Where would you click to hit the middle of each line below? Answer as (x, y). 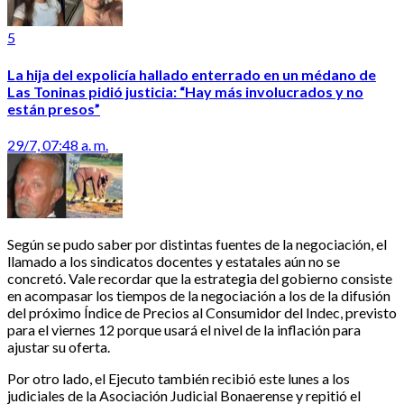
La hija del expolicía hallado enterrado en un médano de (192, 74)
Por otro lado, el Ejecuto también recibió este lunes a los (179, 378)
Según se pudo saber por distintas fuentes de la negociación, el (197, 243)
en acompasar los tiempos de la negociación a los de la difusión (199, 295)
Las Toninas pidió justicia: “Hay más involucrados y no (185, 91)
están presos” (54, 108)
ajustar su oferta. (59, 346)
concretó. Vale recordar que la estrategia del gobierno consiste (200, 278)
